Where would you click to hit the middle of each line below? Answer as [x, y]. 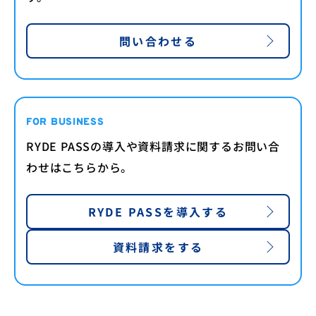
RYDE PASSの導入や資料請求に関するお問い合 [153, 146]
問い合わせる [158, 41]
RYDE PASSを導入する [158, 211]
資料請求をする [158, 247]
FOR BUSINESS [65, 122]
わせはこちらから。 [80, 167]
